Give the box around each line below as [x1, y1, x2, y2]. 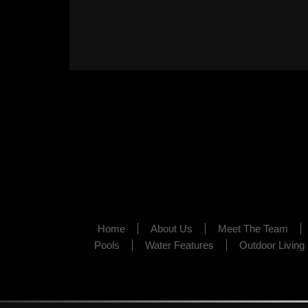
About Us [150, 223, 192, 234]
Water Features [144, 239, 214, 251]
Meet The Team [217, 223, 288, 234]
